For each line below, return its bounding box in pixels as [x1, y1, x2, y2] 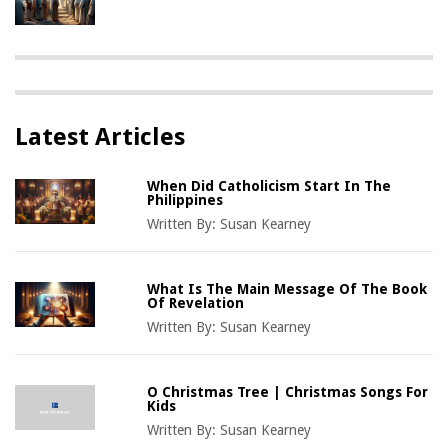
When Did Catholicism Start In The [147, 177, 392, 194]
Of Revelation [147, 294, 245, 311]
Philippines [147, 191, 224, 208]
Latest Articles [15, 122, 185, 151]
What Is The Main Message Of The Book [147, 280, 428, 297]
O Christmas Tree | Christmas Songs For [147, 383, 429, 400]
